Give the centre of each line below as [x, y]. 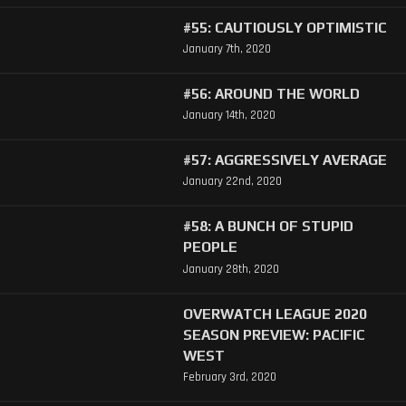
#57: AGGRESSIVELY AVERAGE [285, 160]
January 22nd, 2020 [232, 182]
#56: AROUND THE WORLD [271, 93]
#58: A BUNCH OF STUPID [268, 226]
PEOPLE [210, 247]
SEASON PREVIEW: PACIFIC [274, 334]
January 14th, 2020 [229, 116]
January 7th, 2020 [227, 48]
